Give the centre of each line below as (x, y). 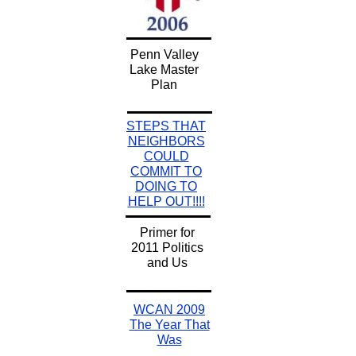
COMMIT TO (166, 171)
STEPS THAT (166, 126)
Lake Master (164, 70)
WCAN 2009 (169, 310)
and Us (167, 263)
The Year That (169, 325)
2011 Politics (167, 248)
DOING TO (166, 186)
